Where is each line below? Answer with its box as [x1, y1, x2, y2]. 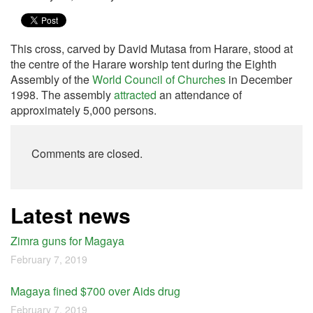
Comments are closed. [31, 145, 143, 161]
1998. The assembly [10, 87, 114, 103]
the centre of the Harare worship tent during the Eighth [10, 56, 277, 72]
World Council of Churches [92, 71, 226, 87]
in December [226, 71, 292, 87]
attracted [114, 87, 156, 103]
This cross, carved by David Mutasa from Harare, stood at [10, 41, 293, 57]
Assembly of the [10, 71, 92, 87]
